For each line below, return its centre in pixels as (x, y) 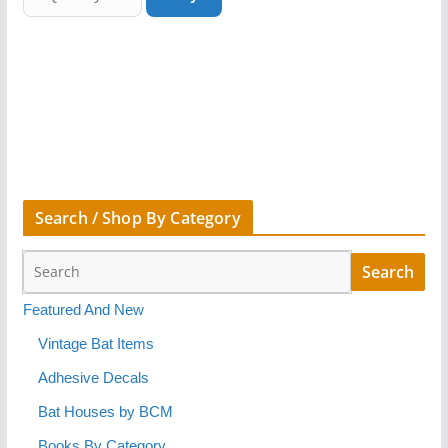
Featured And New (83, 309)
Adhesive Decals (93, 377)
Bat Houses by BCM (105, 411)
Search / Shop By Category (137, 217)
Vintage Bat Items (95, 343)
